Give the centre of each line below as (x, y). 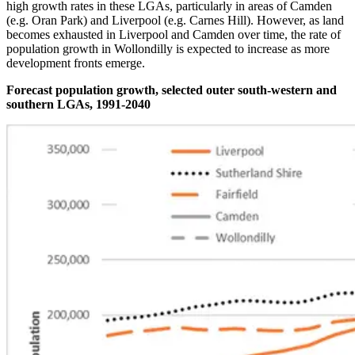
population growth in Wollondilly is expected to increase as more (168, 49)
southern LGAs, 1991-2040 (78, 105)
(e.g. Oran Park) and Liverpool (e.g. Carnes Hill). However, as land (175, 21)
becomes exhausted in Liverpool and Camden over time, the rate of (174, 35)
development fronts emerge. (76, 63)
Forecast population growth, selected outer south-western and (172, 90)
